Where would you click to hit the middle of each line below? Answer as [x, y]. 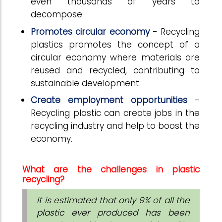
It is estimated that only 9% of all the [113, 200]
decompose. [58, 15]
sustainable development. [86, 83]
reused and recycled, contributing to [115, 70]
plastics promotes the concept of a [115, 44]
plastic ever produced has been [113, 212]
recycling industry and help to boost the [115, 126]
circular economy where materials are [115, 57]
